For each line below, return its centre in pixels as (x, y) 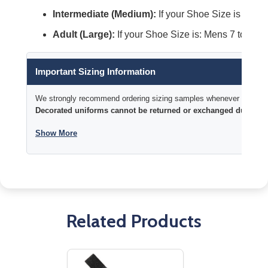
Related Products (134, 221)
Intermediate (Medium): (106, 14)
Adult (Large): (85, 34)
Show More (56, 133)
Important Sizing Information (95, 71)
